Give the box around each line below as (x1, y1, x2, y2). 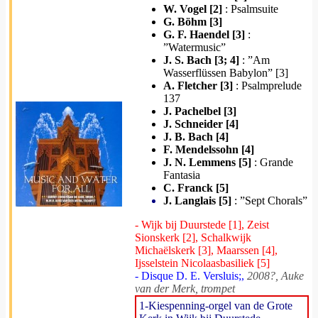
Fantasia (163, 169, 200, 181)
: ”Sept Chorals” (231, 194, 307, 207)
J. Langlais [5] (163, 194, 231, 207)
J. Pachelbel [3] (163, 105, 236, 117)
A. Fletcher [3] (163, 79, 233, 92)
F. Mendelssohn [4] (163, 143, 254, 155)
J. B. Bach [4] (163, 131, 229, 143)
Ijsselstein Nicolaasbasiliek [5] (135, 257, 270, 269)
